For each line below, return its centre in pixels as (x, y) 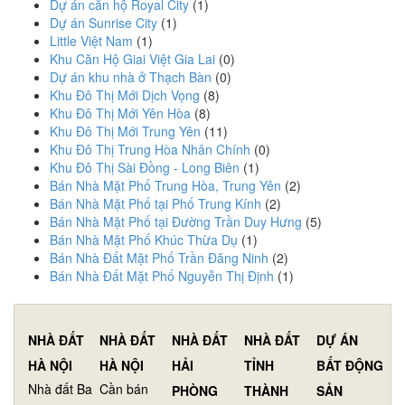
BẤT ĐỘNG (350, 365)
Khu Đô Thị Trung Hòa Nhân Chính (150, 149)
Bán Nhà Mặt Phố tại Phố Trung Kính (155, 203)
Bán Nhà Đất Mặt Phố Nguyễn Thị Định (162, 275)
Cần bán (124, 388)
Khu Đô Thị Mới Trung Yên (125, 131)
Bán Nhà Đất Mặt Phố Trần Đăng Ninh (159, 257)
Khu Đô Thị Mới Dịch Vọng (125, 94)
